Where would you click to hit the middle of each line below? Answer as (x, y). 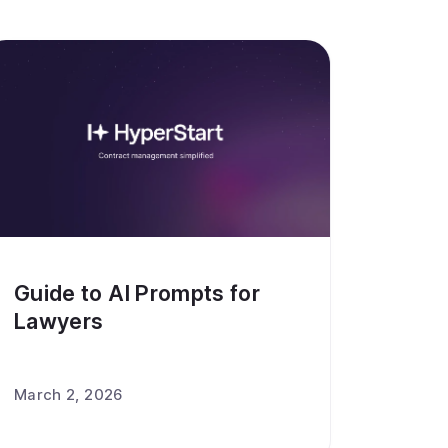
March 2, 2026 (68, 394)
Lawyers (59, 321)
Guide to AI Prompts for (137, 293)
